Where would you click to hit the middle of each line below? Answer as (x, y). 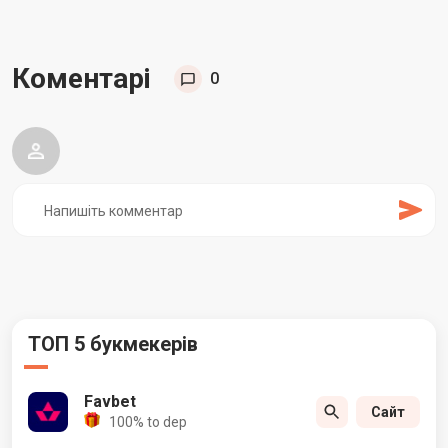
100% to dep (148, 421)
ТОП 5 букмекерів (113, 343)
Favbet (110, 401)
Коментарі (85, 78)
